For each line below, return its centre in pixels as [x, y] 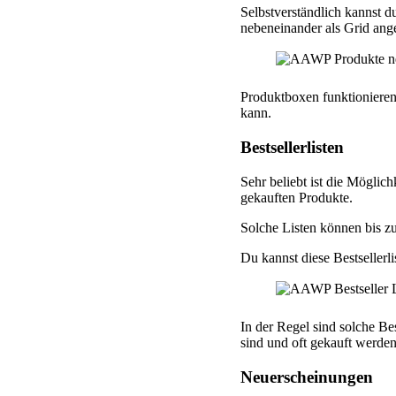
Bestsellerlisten [292, 147]
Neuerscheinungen [307, 377]
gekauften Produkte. [297, 197]
